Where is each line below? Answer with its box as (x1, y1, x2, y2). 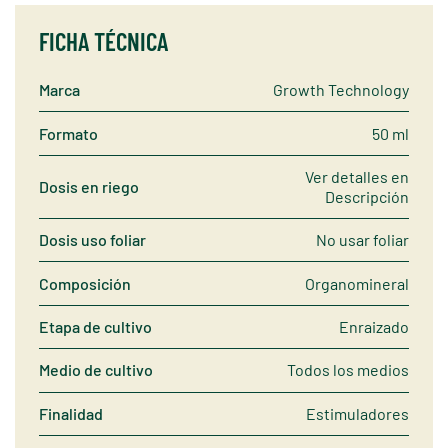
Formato (39, 123, 98, 143)
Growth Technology (273, 80, 409, 100)
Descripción (325, 186, 409, 206)
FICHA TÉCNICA (39, 25, 168, 56)
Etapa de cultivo (39, 317, 152, 336)
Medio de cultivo (39, 360, 153, 380)
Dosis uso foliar (39, 230, 146, 250)
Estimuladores (306, 403, 409, 423)
